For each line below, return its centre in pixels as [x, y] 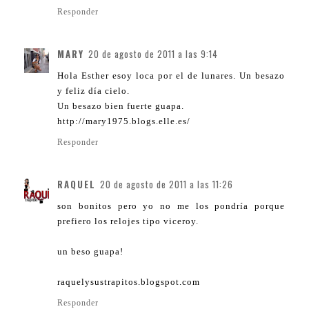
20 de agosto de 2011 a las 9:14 [153, 54]
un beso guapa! [90, 252]
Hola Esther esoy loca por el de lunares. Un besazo [171, 76]
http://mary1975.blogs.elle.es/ [124, 121]
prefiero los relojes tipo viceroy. [128, 221]
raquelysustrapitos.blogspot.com [129, 282]
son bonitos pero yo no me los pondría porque [171, 206]
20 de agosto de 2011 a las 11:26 [167, 185]
